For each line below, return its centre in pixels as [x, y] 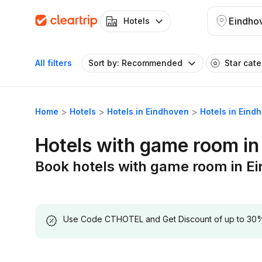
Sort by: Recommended [135, 63]
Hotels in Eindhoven [148, 111]
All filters [54, 63]
